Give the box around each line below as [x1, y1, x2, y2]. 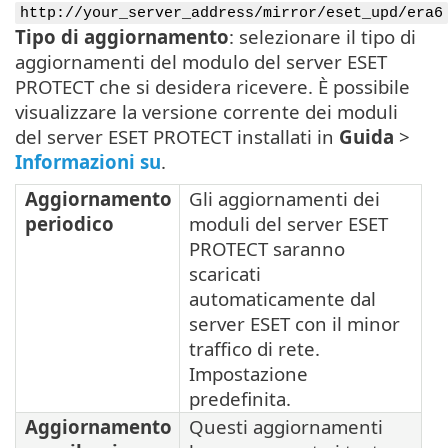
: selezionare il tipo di [229, 23, 416, 49]
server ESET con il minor [189, 310, 400, 336]
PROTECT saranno [189, 235, 345, 261]
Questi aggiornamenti [189, 413, 383, 439]
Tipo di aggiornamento [15, 23, 229, 49]
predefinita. [189, 385, 291, 411]
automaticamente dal [189, 285, 376, 311]
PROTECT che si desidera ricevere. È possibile [15, 73, 410, 99]
